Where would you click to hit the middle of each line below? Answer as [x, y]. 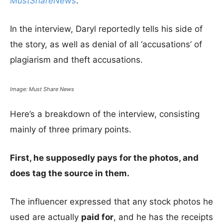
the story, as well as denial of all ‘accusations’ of [106, 44]
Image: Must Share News [42, 89]
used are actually [46, 217]
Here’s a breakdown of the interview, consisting [105, 114]
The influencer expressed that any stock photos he [111, 202]
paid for [97, 217]
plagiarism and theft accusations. [76, 60]
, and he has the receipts [163, 217]
